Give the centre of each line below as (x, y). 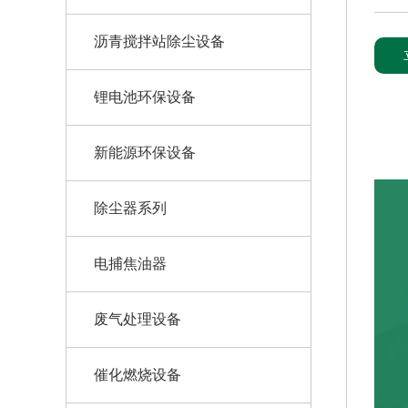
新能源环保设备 (145, 153)
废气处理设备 (138, 319)
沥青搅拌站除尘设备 (159, 41)
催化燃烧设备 (138, 375)
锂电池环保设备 (145, 97)
